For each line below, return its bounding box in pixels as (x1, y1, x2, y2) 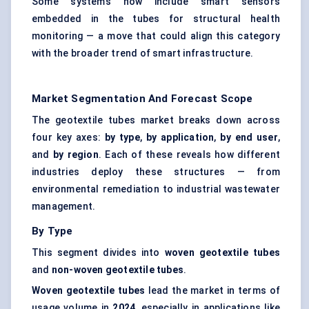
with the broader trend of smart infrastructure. (32, 48, 254, 59)
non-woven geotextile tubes (51, 264, 184, 276)
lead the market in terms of (145, 285, 280, 297)
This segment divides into (32, 247, 165, 259)
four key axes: (32, 132, 105, 143)
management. (32, 201, 96, 212)
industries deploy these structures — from (32, 166, 280, 178)
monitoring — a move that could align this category (32, 30, 280, 42)
